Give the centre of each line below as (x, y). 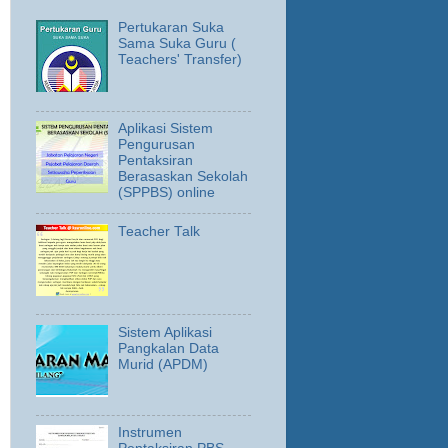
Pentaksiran (156, 161)
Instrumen (150, 433)
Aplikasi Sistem (166, 129)
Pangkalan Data (169, 348)
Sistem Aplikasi (165, 332)
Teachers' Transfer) (180, 60)
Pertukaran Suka (171, 28)
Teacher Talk (159, 231)
